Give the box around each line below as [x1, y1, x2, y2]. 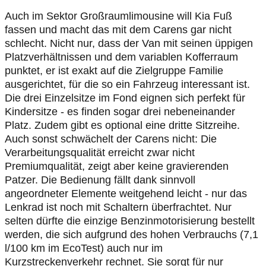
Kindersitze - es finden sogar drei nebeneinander [5, 106, 235, 118]
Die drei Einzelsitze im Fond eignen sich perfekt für [5, 92, 245, 104]
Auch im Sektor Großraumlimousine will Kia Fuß [5, 10, 232, 22]
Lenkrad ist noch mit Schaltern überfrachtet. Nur [5, 201, 232, 213]
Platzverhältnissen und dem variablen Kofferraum [5, 51, 238, 63]
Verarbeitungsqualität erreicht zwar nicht [5, 147, 195, 159]
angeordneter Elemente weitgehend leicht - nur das [5, 188, 247, 199]
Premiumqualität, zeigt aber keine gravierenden [5, 160, 229, 172]
